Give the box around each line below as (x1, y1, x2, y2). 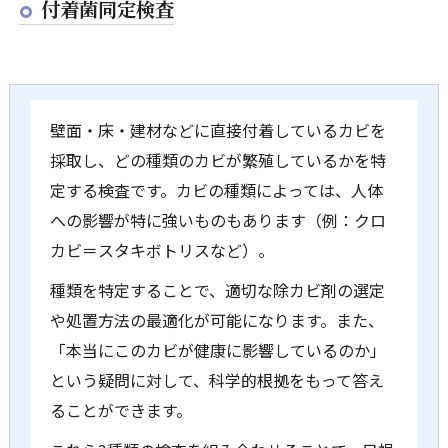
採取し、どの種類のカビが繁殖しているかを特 (49, 147, 386, 172)
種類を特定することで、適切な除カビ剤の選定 (49, 277, 385, 302)
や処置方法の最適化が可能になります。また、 (49, 307, 384, 332)
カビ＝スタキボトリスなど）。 (49, 237, 274, 262)
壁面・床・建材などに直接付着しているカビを (49, 117, 386, 142)
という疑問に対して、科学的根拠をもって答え (49, 367, 384, 392)
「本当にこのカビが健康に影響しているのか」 (49, 337, 386, 362)
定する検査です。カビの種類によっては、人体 (49, 177, 383, 202)
